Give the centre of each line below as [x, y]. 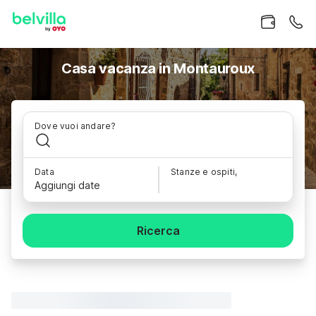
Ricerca [158, 231]
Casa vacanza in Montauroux [158, 68]
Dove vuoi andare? [75, 126]
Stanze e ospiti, [204, 172]
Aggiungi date [67, 185]
